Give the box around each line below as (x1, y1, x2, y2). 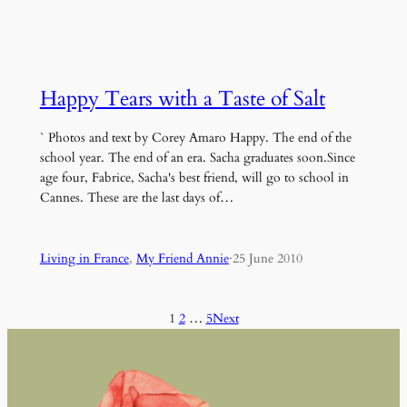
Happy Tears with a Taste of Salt (39, 84, 325, 113)
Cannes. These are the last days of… (39, 189, 233, 207)
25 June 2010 (232, 249, 303, 267)
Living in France (39, 249, 129, 267)
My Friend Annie (135, 249, 229, 267)
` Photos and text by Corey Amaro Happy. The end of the (39, 129, 352, 147)
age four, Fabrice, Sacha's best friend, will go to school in (39, 169, 349, 187)
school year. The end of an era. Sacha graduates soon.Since (39, 149, 355, 167)
